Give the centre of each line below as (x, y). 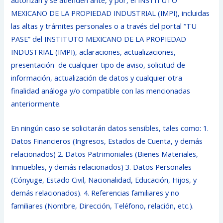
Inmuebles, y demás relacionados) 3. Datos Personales (102, 167)
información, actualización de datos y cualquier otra (97, 77)
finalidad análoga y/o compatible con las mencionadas (101, 90)
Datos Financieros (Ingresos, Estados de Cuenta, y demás (107, 141)
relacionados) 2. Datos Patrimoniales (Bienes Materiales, (105, 154)
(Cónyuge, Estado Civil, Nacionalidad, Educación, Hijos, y (104, 180)
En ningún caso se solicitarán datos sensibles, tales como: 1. (110, 128)
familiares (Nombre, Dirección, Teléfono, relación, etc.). (103, 206)
